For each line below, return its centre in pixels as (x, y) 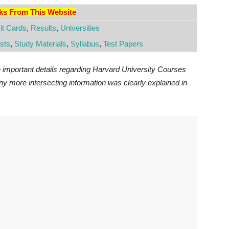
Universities (80, 28)
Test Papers (123, 44)
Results (43, 28)
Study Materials (40, 44)
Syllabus (85, 44)
